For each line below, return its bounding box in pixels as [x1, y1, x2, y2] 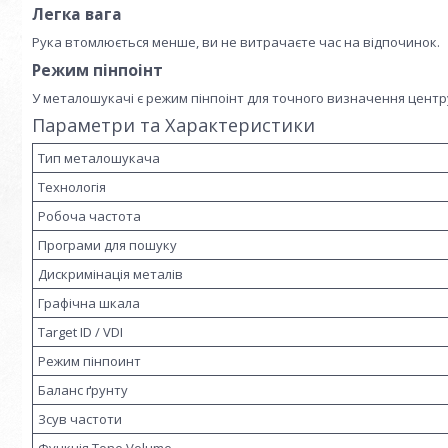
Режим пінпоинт [38, 351, 141, 370]
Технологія [38, 177, 106, 196]
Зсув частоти [38, 409, 122, 428]
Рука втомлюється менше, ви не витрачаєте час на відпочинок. [32, 33, 440, 52]
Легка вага [32, 3, 122, 26]
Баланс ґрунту [38, 380, 128, 399]
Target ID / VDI [38, 322, 123, 341]
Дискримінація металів [38, 264, 183, 283]
